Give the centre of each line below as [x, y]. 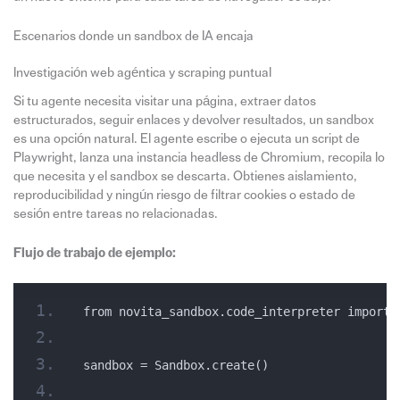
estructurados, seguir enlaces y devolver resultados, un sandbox [193, 120]
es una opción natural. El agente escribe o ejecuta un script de [186, 138]
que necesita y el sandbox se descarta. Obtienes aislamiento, [185, 176]
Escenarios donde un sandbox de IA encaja [133, 36]
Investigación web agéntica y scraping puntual [142, 73]
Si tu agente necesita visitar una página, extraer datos [164, 101]
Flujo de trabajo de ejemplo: [94, 253]
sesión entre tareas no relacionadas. [115, 213]
